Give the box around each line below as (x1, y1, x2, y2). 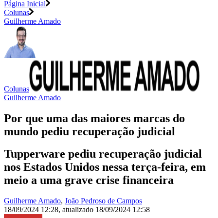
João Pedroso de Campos (65, 197, 142, 205)
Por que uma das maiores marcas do (4, 111, 185, 125)
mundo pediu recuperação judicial (4, 125, 175, 138)
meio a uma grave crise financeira (4, 174, 174, 187)
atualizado (62, 205, 95, 214)
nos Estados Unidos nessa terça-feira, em (4, 161, 206, 174)
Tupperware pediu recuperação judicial (4, 147, 202, 161)
